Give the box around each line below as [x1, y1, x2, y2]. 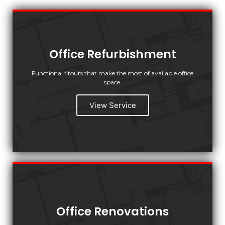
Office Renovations [56, 203, 169, 219]
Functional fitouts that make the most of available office [32, 69, 193, 77]
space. [103, 78, 122, 86]
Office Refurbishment [49, 46, 176, 62]
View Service [89, 100, 136, 110]
